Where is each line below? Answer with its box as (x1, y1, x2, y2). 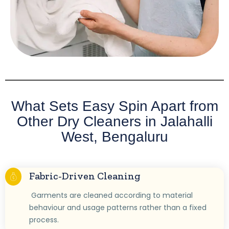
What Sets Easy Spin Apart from (11, 98, 218, 114)
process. (29, 215, 59, 225)
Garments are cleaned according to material (29, 190, 193, 201)
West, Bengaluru (61, 129, 168, 145)
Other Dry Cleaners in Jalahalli (16, 113, 213, 130)
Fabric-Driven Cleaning (29, 170, 141, 182)
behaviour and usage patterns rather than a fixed (29, 202, 207, 213)
